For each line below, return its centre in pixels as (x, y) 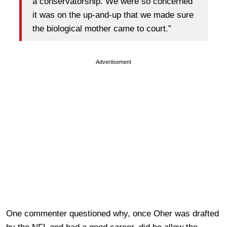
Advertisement (113, 62)
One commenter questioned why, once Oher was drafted (112, 213)
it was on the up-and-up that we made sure (113, 15)
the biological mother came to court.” (102, 29)
